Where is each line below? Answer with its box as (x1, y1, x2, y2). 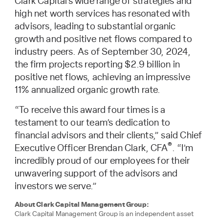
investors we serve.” (15, 181, 97, 191)
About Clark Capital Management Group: (15, 201, 150, 208)
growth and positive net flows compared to (15, 34, 192, 44)
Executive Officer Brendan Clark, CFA (15, 143, 168, 153)
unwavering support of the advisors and (15, 169, 178, 178)
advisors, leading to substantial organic (15, 22, 176, 31)
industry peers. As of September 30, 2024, (15, 47, 191, 57)
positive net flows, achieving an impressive (15, 72, 191, 82)
